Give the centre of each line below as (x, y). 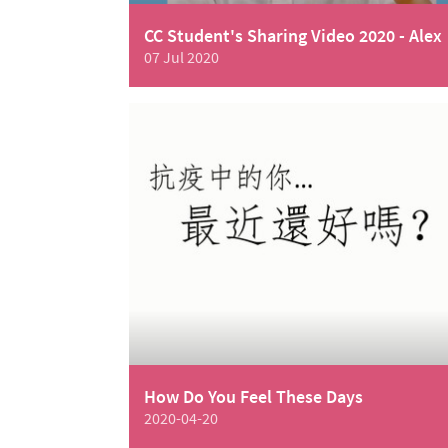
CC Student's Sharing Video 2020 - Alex (293, 36)
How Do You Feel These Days (253, 397)
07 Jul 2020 (181, 57)
